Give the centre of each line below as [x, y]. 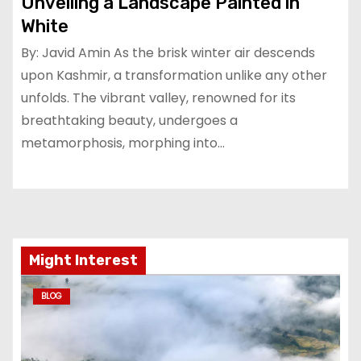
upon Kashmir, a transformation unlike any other [174, 75]
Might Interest [83, 260]
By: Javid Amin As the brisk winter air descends [168, 52]
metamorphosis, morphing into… [123, 143]
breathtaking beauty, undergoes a [129, 120]
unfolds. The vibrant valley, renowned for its [158, 98]
